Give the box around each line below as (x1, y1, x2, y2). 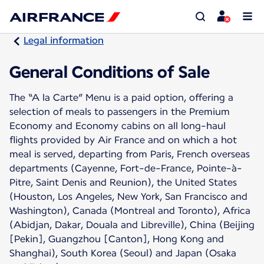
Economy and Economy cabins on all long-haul (9, 120, 226, 131)
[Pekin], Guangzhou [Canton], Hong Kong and (9, 233, 224, 245)
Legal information (24, 35, 104, 46)
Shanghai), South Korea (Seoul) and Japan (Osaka (9, 247, 236, 259)
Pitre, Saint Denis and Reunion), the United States (9, 176, 237, 188)
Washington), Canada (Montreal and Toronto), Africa (9, 204, 250, 216)
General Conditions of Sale (9, 61, 210, 82)
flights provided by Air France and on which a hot (9, 134, 237, 146)
